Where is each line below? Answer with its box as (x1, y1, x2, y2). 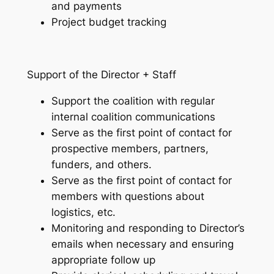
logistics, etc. (51, 206, 116, 218)
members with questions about (51, 190, 204, 202)
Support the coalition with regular (51, 94, 215, 107)
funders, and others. (51, 158, 152, 171)
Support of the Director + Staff (26, 68, 176, 81)
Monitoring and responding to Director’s (51, 221, 245, 234)
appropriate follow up (51, 253, 155, 266)
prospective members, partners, (51, 142, 209, 155)
